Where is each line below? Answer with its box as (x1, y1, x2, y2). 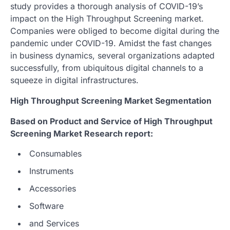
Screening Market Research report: (10, 128, 153, 139)
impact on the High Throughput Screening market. (10, 13, 204, 24)
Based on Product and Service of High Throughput (10, 116, 213, 126)
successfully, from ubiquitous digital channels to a (10, 62, 203, 73)
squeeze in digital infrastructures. (10, 74, 139, 85)
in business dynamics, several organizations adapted (10, 50, 215, 61)
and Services (29, 218, 79, 228)
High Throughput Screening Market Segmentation (10, 95, 212, 106)
